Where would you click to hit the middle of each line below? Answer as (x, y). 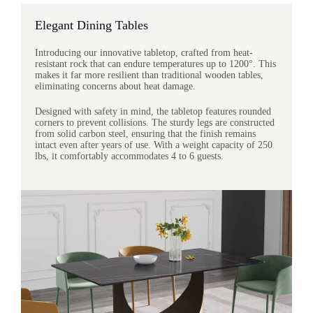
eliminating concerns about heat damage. (115, 86)
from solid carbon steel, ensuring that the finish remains (145, 134)
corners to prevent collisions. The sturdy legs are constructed (155, 123)
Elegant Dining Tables (92, 25)
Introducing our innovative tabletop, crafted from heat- (144, 53)
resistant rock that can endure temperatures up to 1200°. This (155, 64)
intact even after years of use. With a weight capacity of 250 (154, 145)
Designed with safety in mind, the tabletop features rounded (153, 111)
